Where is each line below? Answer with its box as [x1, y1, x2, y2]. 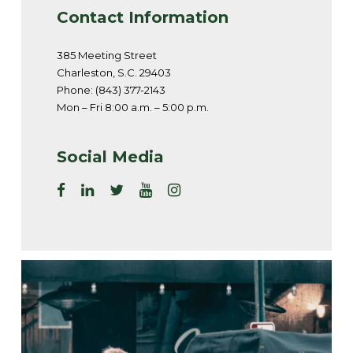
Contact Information [57, 7, 229, 27]
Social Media [57, 147, 164, 166]
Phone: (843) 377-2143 [57, 83, 165, 96]
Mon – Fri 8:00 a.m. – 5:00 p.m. [57, 100, 209, 113]
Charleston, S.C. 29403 [57, 65, 171, 79]
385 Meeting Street [57, 48, 157, 61]
